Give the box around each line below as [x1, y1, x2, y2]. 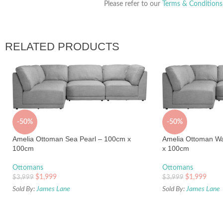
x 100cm [162, 144, 189, 153]
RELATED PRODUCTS [5, 40, 119, 53]
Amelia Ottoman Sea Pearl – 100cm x [12, 135, 131, 143]
